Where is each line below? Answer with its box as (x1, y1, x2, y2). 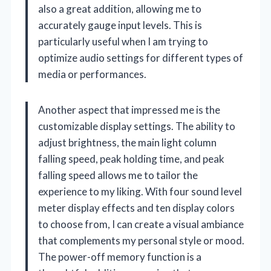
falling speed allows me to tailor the (38, 168, 198, 181)
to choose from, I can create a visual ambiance (38, 217, 244, 230)
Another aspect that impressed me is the (38, 103, 220, 116)
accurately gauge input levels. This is (38, 18, 202, 31)
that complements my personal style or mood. (38, 233, 244, 247)
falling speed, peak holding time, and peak (38, 152, 224, 165)
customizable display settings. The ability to (38, 119, 235, 132)
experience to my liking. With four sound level (38, 184, 242, 198)
